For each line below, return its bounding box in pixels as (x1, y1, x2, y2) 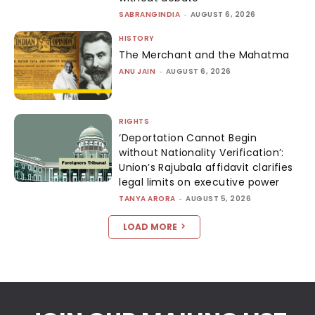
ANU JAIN (119, 66, 156, 77)
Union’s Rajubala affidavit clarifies (119, 160, 293, 174)
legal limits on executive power (119, 174, 280, 189)
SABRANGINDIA (119, 9, 181, 20)
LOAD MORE (122, 220, 177, 233)
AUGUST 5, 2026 (186, 193, 252, 204)
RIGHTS (119, 115, 150, 127)
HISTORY (119, 33, 155, 44)
